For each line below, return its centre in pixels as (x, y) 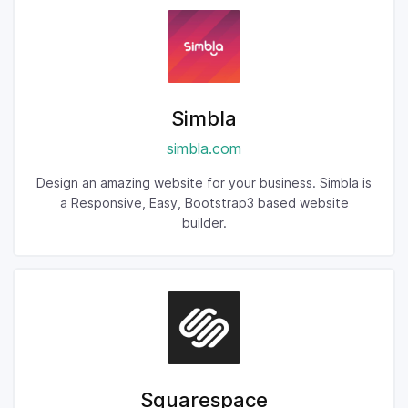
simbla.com (204, 148)
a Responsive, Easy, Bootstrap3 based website (204, 203)
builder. (204, 223)
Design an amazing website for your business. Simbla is (204, 183)
